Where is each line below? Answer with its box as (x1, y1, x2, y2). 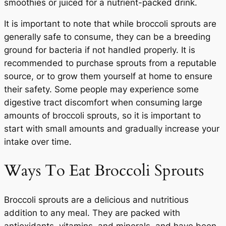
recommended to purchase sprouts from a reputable (4, 58, 216, 69)
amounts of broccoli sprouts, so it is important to (4, 110, 201, 121)
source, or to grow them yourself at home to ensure (4, 71, 212, 82)
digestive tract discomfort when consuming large (4, 97, 202, 108)
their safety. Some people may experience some (4, 84, 199, 95)
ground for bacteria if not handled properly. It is (4, 45, 195, 55)
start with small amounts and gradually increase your (4, 124, 219, 134)
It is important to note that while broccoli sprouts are (4, 19, 216, 29)
